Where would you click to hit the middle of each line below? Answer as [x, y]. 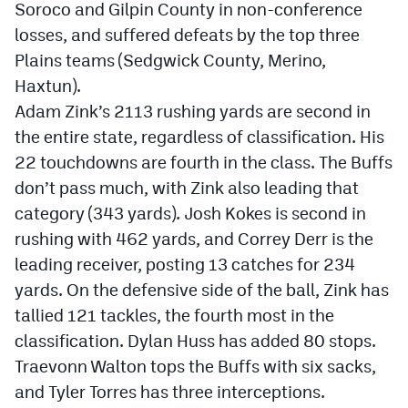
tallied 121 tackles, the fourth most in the [174, 315]
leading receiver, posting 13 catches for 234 [185, 264]
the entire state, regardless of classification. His [199, 137]
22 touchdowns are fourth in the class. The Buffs [204, 162]
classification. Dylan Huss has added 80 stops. [195, 341]
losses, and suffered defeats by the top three [187, 35]
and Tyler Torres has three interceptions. [170, 392]
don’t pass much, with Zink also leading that [187, 188]
